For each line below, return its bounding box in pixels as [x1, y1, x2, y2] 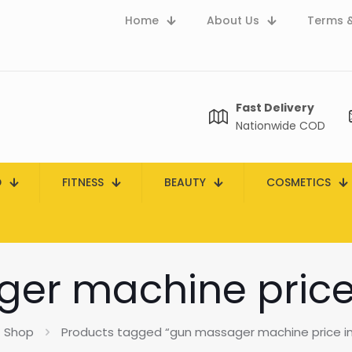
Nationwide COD [236, 118, 325, 134]
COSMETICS [266, 174, 331, 190]
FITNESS [62, 174, 104, 190]
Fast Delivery [236, 100, 314, 115]
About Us [207, 13, 259, 28]
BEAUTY [164, 174, 206, 190]
